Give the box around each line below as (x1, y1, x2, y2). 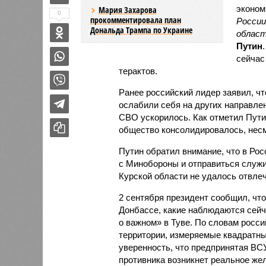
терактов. (118, 65, 157, 76)
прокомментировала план (90, 14, 181, 26)
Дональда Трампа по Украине (90, 24, 192, 36)
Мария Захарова (98, 4, 157, 15)
